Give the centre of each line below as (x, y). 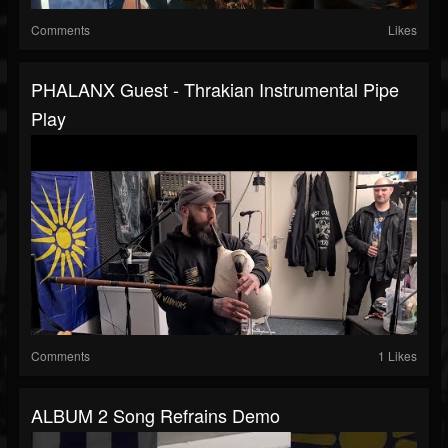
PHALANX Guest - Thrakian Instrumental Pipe (215, 89)
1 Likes (397, 356)
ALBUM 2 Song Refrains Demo (155, 415)
